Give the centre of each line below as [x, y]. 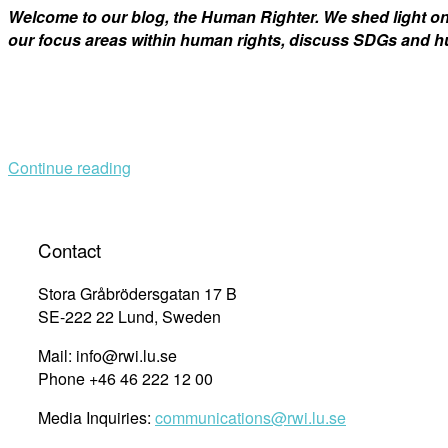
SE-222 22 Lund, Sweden [129, 317]
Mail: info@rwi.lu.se [107, 356]
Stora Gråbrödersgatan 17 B [137, 294]
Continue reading [69, 167]
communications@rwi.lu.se [250, 418]
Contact [69, 250]
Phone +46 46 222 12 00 [125, 379]
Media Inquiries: [96, 418]
